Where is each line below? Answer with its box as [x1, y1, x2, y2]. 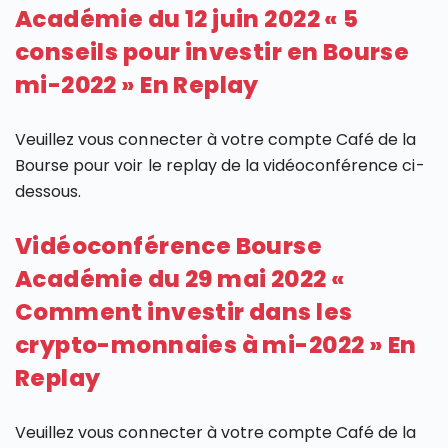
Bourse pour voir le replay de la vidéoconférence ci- [15, 154, 425, 178]
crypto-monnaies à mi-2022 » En [15, 329, 417, 362]
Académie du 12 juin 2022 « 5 [15, 3, 359, 36]
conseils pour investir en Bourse [15, 36, 410, 69]
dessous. [15, 180, 82, 204]
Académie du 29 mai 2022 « [15, 263, 346, 296]
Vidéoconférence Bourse [15, 230, 323, 263]
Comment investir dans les [15, 296, 353, 329]
